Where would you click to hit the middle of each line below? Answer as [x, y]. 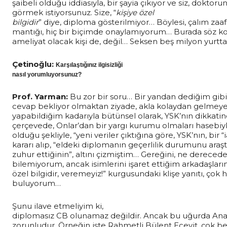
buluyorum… [36, 183]
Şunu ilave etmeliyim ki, [58, 206]
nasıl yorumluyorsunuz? [47, 74]
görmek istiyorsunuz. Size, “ [64, 12]
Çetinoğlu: [34, 64]
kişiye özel [135, 12]
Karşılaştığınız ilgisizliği [89, 65]
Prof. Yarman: [41, 96]
